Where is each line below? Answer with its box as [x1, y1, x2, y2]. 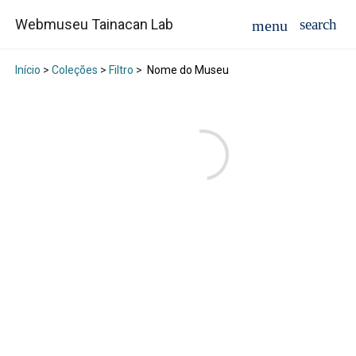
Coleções [51, 64, 98, 77]
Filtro [108, 64, 133, 77]
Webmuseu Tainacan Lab [14, 16, 173, 33]
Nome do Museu [144, 64, 229, 77]
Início [14, 64, 41, 77]
